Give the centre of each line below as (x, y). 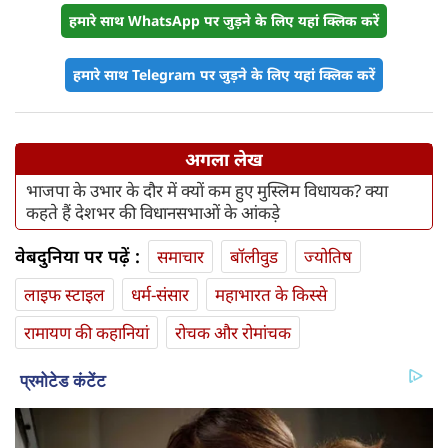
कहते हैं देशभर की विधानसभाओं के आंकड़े (153, 213)
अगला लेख (224, 159)
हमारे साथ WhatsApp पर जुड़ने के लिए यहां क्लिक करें (224, 21)
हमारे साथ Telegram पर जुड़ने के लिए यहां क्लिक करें (224, 75)
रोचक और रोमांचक (233, 333)
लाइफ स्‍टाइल (64, 295)
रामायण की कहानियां (86, 333)
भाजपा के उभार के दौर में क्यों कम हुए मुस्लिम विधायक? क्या (207, 191)
